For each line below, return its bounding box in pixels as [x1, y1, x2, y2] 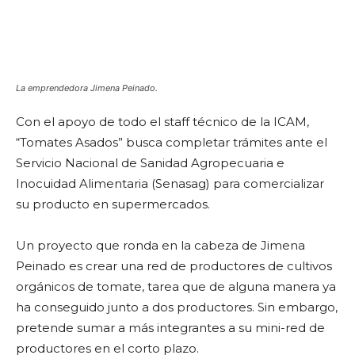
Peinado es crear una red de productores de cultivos [16, 258, 332, 273]
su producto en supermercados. [16, 197, 210, 212]
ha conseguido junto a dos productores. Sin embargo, [16, 300, 338, 315]
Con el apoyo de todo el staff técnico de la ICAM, [16, 114, 309, 129]
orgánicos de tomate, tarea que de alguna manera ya [16, 279, 336, 294]
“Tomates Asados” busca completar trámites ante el [16, 135, 327, 150]
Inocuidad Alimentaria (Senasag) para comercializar [16, 176, 324, 191]
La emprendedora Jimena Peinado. [16, 82, 158, 94]
